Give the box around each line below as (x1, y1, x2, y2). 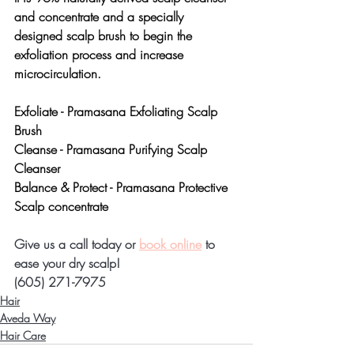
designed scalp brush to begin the (14, 27, 196, 45)
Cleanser (14, 160, 60, 178)
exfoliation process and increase (14, 46, 187, 64)
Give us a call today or (14, 235, 139, 254)
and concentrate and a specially (14, 8, 187, 26)
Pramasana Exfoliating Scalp (67, 103, 221, 121)
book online (139, 235, 201, 254)
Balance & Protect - (14, 179, 116, 197)
